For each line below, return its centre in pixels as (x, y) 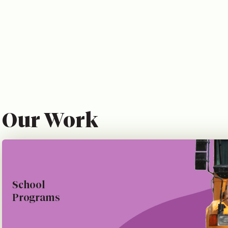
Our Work (50, 120)
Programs (36, 197)
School (28, 184)
